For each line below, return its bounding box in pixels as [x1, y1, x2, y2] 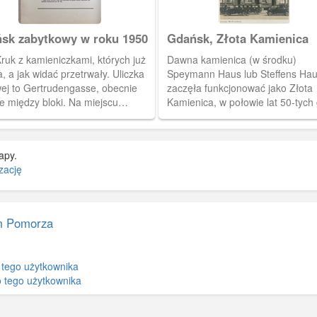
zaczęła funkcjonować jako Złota [167, 81, 313, 96]
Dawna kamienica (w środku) [167, 52, 296, 67]
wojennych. [167, 123, 217, 138]
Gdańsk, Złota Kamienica [167, 30, 309, 47]
